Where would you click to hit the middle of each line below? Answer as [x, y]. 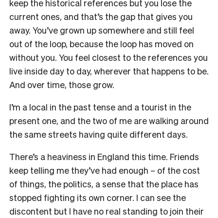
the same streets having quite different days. [99, 134]
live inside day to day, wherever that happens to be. [109, 71]
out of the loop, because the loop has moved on [101, 43]
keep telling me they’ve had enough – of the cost [105, 170]
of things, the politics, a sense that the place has [104, 183]
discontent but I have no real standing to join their [107, 211]
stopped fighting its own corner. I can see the [98, 197]
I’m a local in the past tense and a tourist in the [100, 107]
